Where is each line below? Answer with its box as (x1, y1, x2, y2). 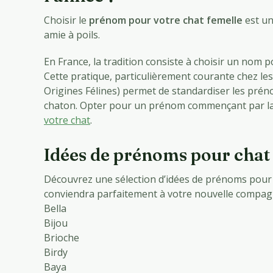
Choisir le (44, 13, 89, 27)
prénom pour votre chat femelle (89, 13, 243, 27)
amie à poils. (44, 28, 100, 42)
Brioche (44, 231, 79, 245)
